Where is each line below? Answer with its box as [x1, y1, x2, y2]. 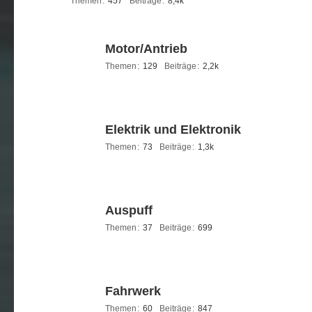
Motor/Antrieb [105, 42, 187, 56]
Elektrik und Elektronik [105, 123, 241, 136]
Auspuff [105, 203, 153, 217]
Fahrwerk [105, 284, 161, 298]
